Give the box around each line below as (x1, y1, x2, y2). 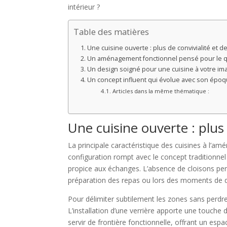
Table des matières (73, 26, 149, 37)
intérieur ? (68, 2, 100, 12)
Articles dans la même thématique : (112, 87, 209, 95)
